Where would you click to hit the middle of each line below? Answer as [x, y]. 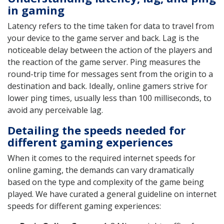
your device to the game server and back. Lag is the [103, 38]
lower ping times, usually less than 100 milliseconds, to [109, 98]
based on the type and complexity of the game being [106, 182]
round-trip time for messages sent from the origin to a [110, 74]
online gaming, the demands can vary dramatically [101, 170]
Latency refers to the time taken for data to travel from [111, 26]
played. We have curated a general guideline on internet [112, 194]
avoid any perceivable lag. [55, 110]
